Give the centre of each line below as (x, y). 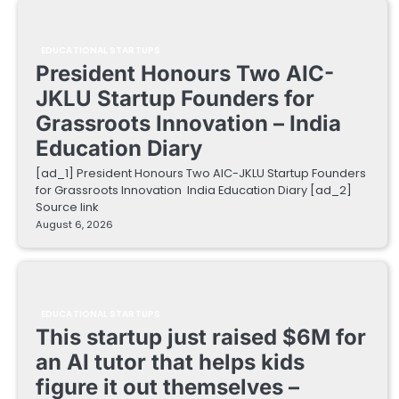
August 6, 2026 (74, 224)
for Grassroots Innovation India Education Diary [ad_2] (194, 190)
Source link (67, 207)
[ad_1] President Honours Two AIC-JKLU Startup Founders (201, 173)
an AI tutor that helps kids (170, 362)
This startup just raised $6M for (201, 337)
